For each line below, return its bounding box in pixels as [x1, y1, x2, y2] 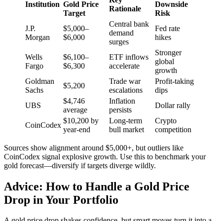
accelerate [109, 61, 140, 70]
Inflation [109, 96, 135, 105]
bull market [109, 125, 144, 134]
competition [155, 125, 191, 134]
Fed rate [155, 24, 180, 33]
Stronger [155, 48, 182, 57]
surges [109, 37, 129, 46]
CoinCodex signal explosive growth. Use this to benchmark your [4, 152, 206, 161]
